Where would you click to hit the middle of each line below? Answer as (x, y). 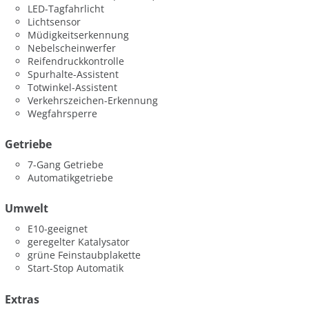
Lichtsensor (54, 21)
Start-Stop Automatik (76, 268)
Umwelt (27, 209)
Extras (22, 299)
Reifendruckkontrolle (76, 61)
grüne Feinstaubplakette (84, 255)
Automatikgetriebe (71, 177)
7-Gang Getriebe (66, 164)
